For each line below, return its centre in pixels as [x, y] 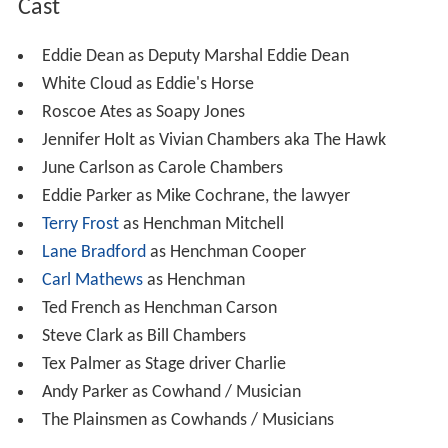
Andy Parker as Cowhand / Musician [171, 392]
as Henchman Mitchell [201, 224]
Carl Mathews [92, 280]
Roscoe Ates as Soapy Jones [143, 112]
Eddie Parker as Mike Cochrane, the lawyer [195, 196]
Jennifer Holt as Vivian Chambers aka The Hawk [213, 140]
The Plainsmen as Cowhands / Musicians [187, 420]
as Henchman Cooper [225, 252]
